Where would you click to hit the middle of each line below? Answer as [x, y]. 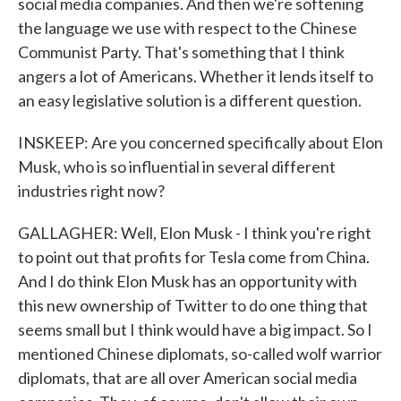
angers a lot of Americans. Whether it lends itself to [196, 76]
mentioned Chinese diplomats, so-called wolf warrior [200, 354]
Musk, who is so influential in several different [177, 166]
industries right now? [91, 191]
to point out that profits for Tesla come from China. [194, 257]
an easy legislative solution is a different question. [190, 100]
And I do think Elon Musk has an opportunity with [188, 281]
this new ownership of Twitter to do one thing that [193, 305]
